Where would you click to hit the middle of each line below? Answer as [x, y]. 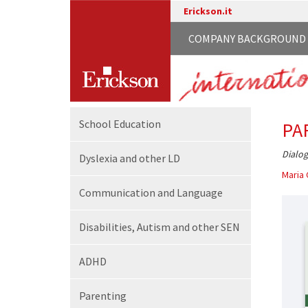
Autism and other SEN [188, 227]
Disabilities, [108, 227]
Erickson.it [208, 11]
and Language [190, 192]
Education [137, 124]
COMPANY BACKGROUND [247, 38]
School [96, 124]
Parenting [103, 296]
